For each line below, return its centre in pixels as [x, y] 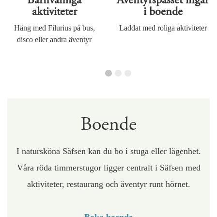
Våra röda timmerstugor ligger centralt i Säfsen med [108, 168]
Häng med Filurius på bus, [54, 28]
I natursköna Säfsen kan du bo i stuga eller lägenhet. [108, 151]
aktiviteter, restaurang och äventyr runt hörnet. [108, 184]
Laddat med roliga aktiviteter [163, 28]
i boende [163, 12]
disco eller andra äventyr [54, 40]
